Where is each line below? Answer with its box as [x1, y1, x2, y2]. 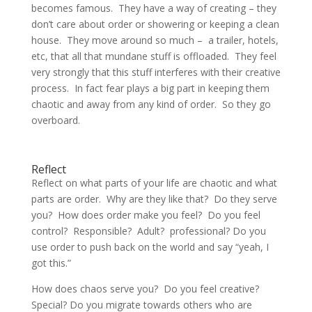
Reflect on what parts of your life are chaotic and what [31, 175, 277, 189]
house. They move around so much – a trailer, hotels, [31, 33, 279, 47]
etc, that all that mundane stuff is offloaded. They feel [31, 49, 276, 63]
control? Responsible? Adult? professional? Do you [31, 224, 266, 237]
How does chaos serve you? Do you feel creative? [31, 281, 262, 295]
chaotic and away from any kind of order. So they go [31, 97, 271, 111]
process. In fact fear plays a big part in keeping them [31, 81, 270, 95]
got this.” [31, 256, 71, 270]
